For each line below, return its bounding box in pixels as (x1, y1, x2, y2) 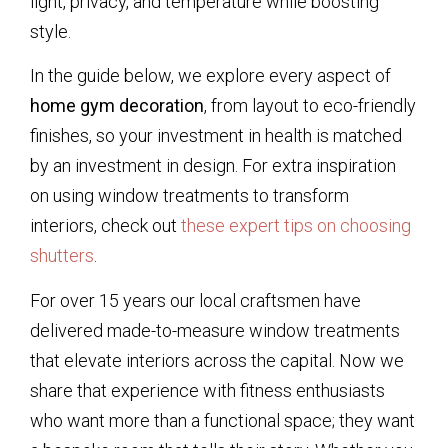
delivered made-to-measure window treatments (30, 319, 400, 341)
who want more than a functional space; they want (30, 409, 415, 431)
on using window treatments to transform (30, 185, 349, 207)
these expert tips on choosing (181, 215, 411, 237)
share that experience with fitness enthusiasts (30, 379, 385, 401)
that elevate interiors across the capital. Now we (30, 349, 404, 371)
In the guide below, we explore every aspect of (30, 65, 391, 87)
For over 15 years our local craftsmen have (30, 289, 361, 311)
